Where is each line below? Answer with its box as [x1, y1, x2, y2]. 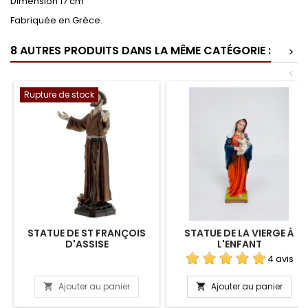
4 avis [267, 252, 294, 265]
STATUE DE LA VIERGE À [184, 225, 294, 240]
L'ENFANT [217, 236, 262, 251]
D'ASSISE [65, 236, 109, 251]
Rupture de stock [24, 88, 94, 100]
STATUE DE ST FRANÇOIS [27, 225, 146, 240]
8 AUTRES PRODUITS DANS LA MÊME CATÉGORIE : [10, 42, 271, 58]
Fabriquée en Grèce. [10, 13, 102, 27]
